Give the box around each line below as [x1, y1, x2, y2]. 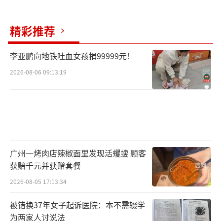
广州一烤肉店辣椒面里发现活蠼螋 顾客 [10, 147, 146, 159]
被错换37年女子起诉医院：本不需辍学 [10, 198, 145, 211]
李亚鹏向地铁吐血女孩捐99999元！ [10, 50, 135, 62]
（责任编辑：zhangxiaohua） [63, 11, 158, 22]
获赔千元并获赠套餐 [10, 159, 81, 171]
